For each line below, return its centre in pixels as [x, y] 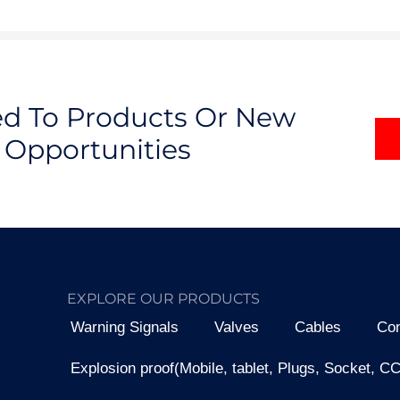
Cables [318, 328]
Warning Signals [125, 328]
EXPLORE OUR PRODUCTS [164, 299]
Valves [237, 328]
